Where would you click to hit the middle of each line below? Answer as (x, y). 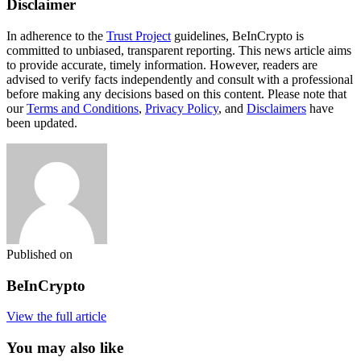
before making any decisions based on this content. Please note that (176, 93)
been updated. (42, 122)
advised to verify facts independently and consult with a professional (180, 79)
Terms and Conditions (83, 108)
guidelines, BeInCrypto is (237, 35)
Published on (39, 254)
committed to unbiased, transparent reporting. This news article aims (179, 50)
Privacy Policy (182, 108)
